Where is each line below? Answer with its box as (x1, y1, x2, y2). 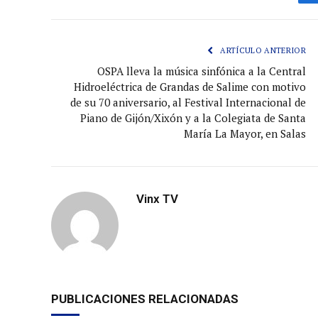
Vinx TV (136, 192, 178, 207)
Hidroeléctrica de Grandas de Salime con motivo (74, 79, 306, 94)
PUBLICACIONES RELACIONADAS (51, 292, 238, 307)
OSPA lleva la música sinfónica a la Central (97, 64, 306, 79)
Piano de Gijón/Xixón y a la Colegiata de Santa (80, 111, 306, 126)
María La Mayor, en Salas (184, 126, 306, 141)
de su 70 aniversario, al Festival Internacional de (70, 95, 306, 110)
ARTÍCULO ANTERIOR (218, 45, 306, 56)
